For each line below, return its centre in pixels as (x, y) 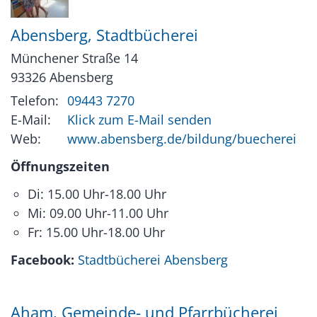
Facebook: (42, 260)
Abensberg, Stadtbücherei (104, 35)
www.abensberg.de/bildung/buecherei (182, 139)
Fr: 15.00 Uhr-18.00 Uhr (96, 232)
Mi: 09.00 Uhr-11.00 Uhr (98, 213)
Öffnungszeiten (60, 167)
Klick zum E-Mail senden (139, 120)
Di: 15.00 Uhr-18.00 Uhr (97, 194)
